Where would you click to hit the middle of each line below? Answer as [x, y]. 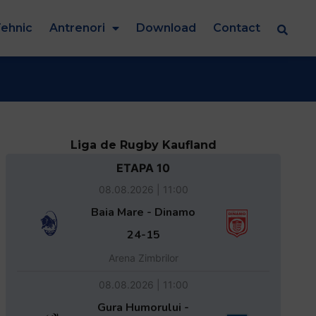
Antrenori [77, 28]
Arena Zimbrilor [143, 257]
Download [166, 28]
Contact [237, 28]
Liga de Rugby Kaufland [143, 145]
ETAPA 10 [144, 168]
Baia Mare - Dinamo [144, 212]
